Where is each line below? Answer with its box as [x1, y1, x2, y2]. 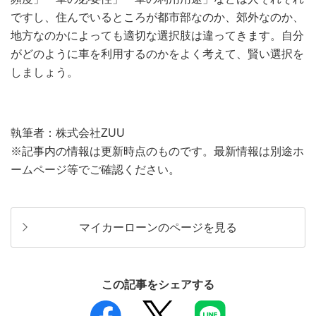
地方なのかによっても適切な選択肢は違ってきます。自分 [11, 29, 304, 42]
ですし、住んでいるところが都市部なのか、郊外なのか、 [11, 11, 304, 23]
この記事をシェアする [102, 278, 214, 291]
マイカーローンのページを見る [79, 221, 237, 233]
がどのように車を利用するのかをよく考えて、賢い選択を [11, 47, 304, 60]
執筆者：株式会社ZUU [11, 126, 125, 139]
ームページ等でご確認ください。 [11, 163, 180, 176]
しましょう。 [11, 66, 78, 78]
